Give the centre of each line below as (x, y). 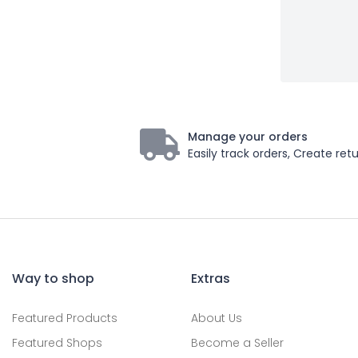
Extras (211, 278)
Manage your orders (247, 137)
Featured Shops (57, 343)
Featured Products (65, 318)
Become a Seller (237, 343)
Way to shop (53, 278)
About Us (217, 318)
